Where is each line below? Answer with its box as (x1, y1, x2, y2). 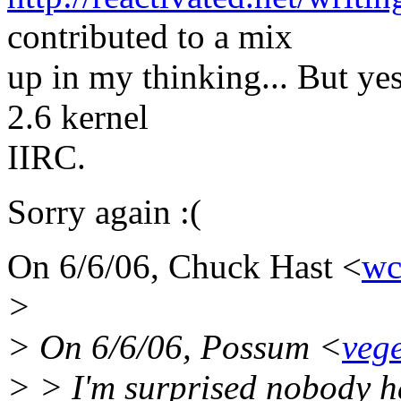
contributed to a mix (7, 17, 293, 56)
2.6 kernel (7, 98, 149, 137)
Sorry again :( (7, 192, 201, 232)
